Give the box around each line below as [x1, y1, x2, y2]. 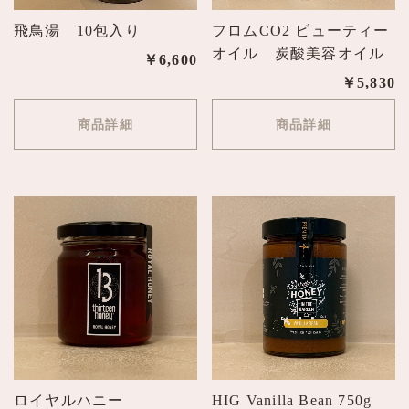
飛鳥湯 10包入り [14, 23, 141, 39]
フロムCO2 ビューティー [212, 23, 390, 39]
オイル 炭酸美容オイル [212, 46, 385, 62]
